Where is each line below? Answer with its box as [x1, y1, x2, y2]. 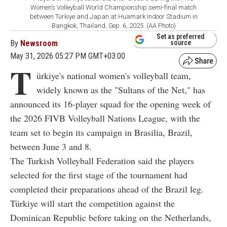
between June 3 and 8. [10, 140, 92, 153]
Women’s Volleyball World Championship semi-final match [30, 3, 197, 11]
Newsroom [20, 38, 58, 48]
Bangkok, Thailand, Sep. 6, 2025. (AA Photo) [51, 21, 176, 29]
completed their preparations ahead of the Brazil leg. [10, 182, 204, 195]
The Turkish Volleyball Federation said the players [10, 154, 194, 167]
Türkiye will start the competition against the [10, 197, 175, 209]
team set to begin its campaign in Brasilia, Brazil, [10, 126, 193, 138]
